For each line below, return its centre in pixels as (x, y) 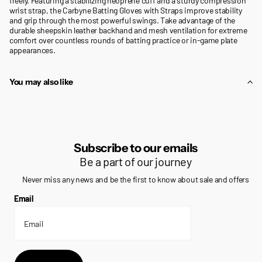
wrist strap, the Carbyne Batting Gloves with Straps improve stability (126, 10)
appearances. (32, 50)
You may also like (41, 82)
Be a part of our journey (136, 161)
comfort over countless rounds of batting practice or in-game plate (123, 40)
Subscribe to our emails (136, 148)
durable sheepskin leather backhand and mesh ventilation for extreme (128, 30)
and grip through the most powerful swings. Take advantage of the (123, 20)
